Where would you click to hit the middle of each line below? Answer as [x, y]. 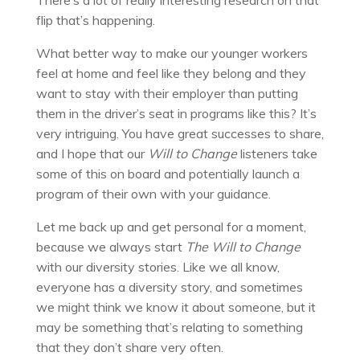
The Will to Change [243, 246]
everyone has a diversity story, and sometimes [169, 286]
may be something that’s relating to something [169, 327]
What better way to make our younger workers [172, 53]
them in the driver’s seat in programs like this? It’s [176, 113]
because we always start [110, 246]
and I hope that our [92, 153]
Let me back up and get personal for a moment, [171, 226]
